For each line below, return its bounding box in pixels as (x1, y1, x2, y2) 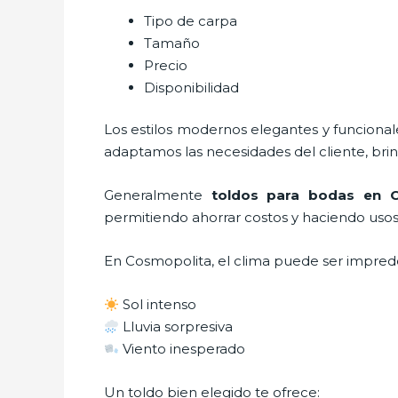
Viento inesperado (119, 340, 246, 357)
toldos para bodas (211, 187, 363, 203)
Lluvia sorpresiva (119, 318, 234, 335)
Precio (144, 56, 187, 74)
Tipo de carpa (144, 12, 237, 29)
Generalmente (104, 187, 211, 203)
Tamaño (144, 34, 200, 52)
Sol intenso (119, 296, 197, 313)
